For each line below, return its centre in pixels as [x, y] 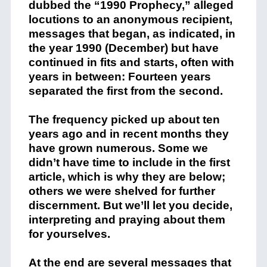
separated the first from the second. [125, 91]
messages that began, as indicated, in [132, 34]
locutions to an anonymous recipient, [130, 19]
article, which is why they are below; [127, 177]
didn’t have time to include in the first [129, 162]
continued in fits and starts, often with [131, 62]
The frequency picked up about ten [124, 119]
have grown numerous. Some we [118, 148]
